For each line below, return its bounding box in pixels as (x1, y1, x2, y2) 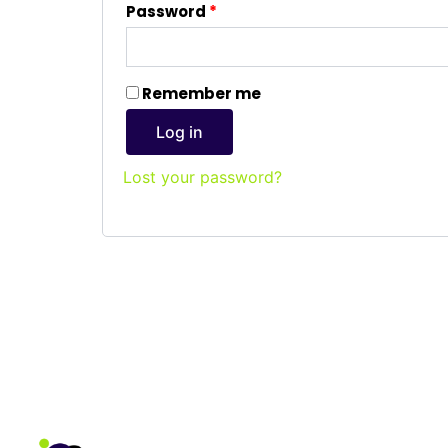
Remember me (142, 83, 261, 104)
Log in (156, 122, 203, 142)
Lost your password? (123, 167, 282, 187)
